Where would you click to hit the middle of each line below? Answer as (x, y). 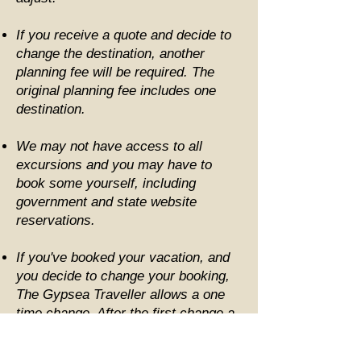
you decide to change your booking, (123, 276)
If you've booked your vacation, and (123, 257)
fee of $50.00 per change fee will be (123, 331)
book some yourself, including (106, 183)
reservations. (56, 220)
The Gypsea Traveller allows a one (120, 294)
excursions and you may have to (114, 164)
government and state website (106, 201)
